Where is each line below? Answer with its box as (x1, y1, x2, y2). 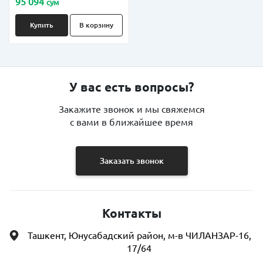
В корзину (79, 21, 114, 29)
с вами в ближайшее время (70, 117, 193, 127)
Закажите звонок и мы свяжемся (58, 104, 205, 114)
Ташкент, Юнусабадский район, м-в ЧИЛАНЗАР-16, (27, 230, 251, 241)
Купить (29, 21, 53, 29)
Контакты (102, 207, 161, 220)
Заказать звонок (99, 156, 164, 166)
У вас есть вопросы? (69, 80, 194, 94)
